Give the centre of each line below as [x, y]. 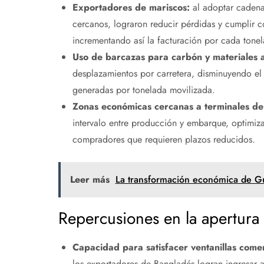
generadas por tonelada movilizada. [143, 90]
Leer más [90, 180]
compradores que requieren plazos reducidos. [164, 140]
